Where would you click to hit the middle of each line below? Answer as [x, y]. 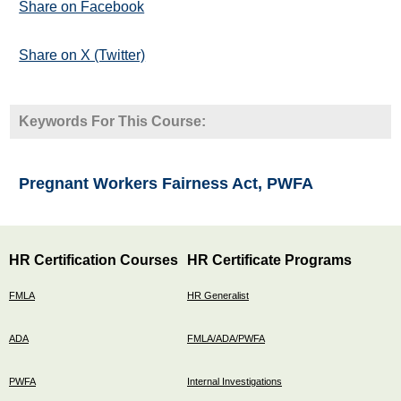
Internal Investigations [235, 381]
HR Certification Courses [94, 260]
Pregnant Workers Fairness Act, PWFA [166, 183]
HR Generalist [218, 295]
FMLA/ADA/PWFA [226, 338]
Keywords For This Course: [113, 121]
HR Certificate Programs [269, 260]
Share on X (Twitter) [82, 55]
